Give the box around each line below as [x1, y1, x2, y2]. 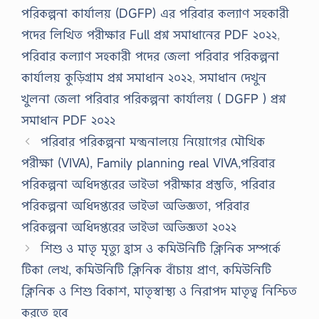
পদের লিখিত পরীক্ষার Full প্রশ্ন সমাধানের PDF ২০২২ [21, 26, 277, 43]
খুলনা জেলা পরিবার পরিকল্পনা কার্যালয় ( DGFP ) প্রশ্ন [21, 90, 286, 107]
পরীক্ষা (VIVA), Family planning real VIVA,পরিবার [21, 154, 275, 171]
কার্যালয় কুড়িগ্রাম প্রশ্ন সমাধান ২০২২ [21, 68, 192, 85]
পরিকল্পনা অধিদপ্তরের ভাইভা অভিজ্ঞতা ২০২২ [21, 218, 236, 235]
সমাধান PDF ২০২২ [21, 111, 115, 128]
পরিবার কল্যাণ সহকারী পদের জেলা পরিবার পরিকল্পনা [21, 47, 279, 64]
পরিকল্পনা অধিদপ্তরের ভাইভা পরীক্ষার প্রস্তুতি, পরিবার [21, 175, 275, 192]
